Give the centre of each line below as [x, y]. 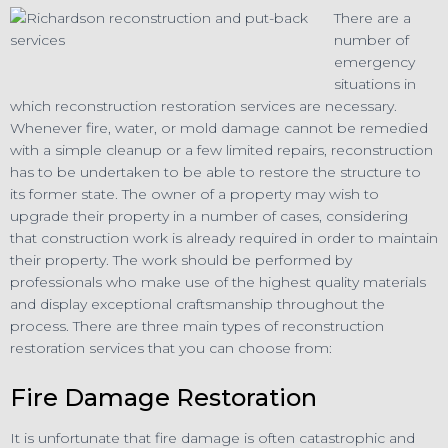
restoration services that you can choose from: [171, 347]
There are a [372, 17]
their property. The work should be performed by [181, 259]
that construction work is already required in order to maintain [224, 237]
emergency [374, 61]
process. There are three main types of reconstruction [197, 325]
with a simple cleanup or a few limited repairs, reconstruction [221, 149]
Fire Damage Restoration [163, 397]
